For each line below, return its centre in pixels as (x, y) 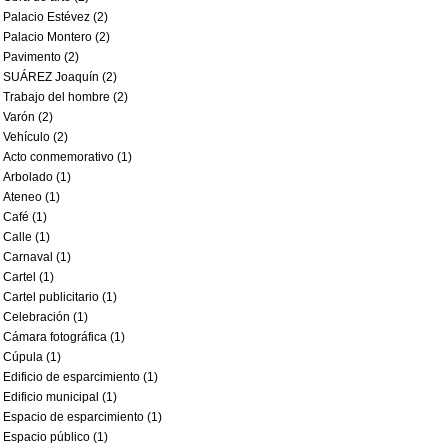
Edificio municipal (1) (60, 397)
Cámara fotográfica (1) (64, 337)
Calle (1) (26, 237)
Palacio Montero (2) (56, 37)
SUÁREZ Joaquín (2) (60, 77)
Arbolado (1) (37, 177)
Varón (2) (28, 117)
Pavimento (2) (41, 57)
